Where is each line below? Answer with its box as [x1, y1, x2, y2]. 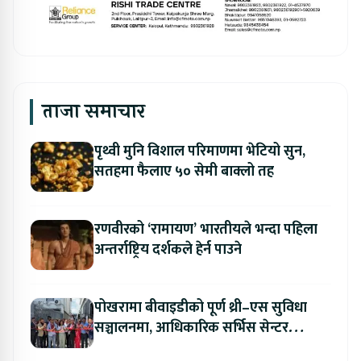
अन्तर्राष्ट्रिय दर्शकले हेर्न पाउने [94, 237, 242, 262]
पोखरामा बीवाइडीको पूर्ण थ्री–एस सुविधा [94, 295, 307, 320]
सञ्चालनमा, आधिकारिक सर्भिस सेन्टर [94, 315, 288, 340]
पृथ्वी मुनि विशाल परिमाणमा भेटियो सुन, [94, 139, 305, 164]
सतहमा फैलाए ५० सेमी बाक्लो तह [94, 159, 274, 184]
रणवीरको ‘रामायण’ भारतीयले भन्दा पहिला [94, 217, 317, 242]
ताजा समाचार [43, 96, 145, 127]
